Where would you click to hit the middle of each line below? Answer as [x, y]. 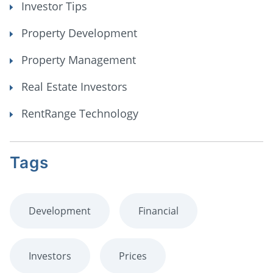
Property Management [77, 59]
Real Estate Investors [73, 86]
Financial [158, 211]
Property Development [78, 33]
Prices [133, 256]
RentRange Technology [78, 113]
